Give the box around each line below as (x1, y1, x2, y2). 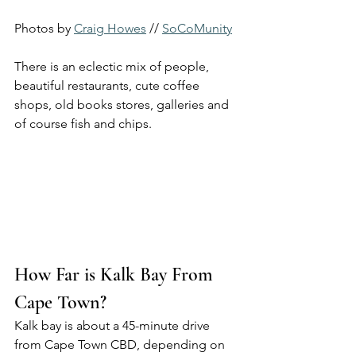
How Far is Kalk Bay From (14, 262, 218, 286)
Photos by (14, 21, 74, 37)
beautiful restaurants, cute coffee (14, 78, 203, 94)
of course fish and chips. (14, 116, 152, 132)
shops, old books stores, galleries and (14, 97, 232, 113)
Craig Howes (74, 21, 146, 37)
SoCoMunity (162, 21, 232, 37)
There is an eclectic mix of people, (14, 59, 212, 75)
